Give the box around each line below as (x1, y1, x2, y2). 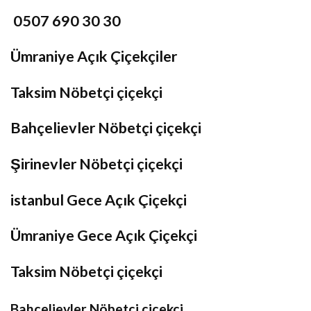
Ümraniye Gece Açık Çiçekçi (10, 226, 197, 245)
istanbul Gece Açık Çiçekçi (10, 190, 187, 209)
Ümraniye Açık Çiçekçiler (10, 47, 177, 66)
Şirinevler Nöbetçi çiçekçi (10, 154, 183, 173)
